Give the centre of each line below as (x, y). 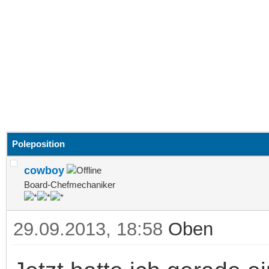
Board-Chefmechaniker (70, 184)
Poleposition (38, 144)
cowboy (44, 170)
